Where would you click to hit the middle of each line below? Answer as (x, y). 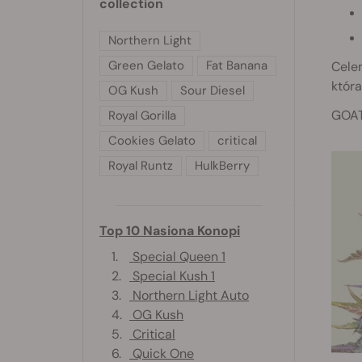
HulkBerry (222, 166)
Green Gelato (146, 66)
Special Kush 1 (172, 276)
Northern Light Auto (189, 296)
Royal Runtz (141, 166)
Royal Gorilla (142, 116)
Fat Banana (237, 66)
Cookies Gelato (152, 141)
